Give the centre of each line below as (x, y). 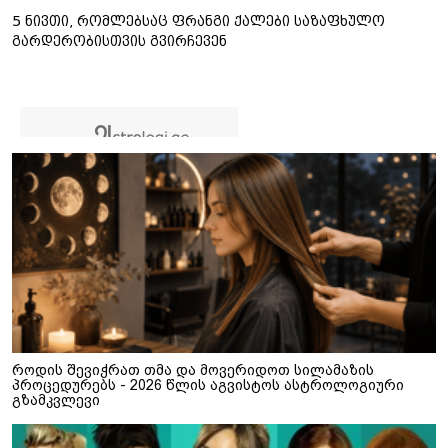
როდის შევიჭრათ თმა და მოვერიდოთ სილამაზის (193, 369)
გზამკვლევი (56, 399)
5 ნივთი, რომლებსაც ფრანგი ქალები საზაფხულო (198, 20)
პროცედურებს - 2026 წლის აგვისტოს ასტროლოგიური (208, 384)
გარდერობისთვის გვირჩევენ (119, 40)
